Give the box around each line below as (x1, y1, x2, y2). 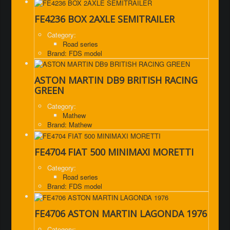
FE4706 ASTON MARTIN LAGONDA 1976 (34, 207, 207, 220)
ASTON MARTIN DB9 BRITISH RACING (34, 74, 198, 87)
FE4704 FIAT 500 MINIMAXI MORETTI (34, 145, 194, 158)
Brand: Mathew (47, 120, 92, 130)
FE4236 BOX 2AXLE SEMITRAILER (34, 12, 175, 25)
